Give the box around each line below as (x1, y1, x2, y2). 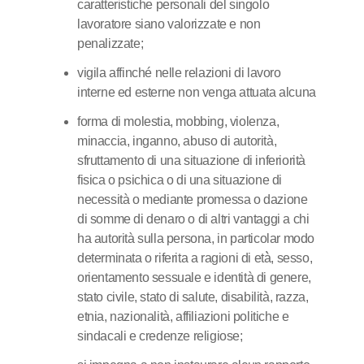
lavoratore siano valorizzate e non (77, 17, 261, 31)
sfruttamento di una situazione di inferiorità (77, 154, 306, 167)
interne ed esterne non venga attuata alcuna (77, 85, 316, 99)
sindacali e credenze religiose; (77, 329, 243, 343)
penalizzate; (77, 37, 144, 50)
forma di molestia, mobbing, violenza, (77, 115, 279, 128)
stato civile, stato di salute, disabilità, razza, (77, 290, 309, 304)
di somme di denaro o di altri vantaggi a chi (77, 212, 310, 226)
